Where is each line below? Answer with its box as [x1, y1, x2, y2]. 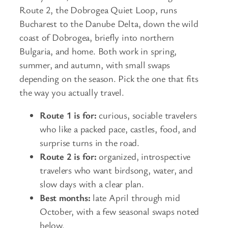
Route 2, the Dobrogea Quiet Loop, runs [19, 3, 177, 16]
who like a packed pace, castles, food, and [40, 123, 196, 135]
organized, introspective [96, 150, 191, 163]
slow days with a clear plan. [40, 178, 144, 190]
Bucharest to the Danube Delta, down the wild [19, 17, 198, 30]
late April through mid [90, 191, 180, 204]
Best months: [40, 191, 91, 204]
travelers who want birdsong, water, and [40, 164, 193, 177]
